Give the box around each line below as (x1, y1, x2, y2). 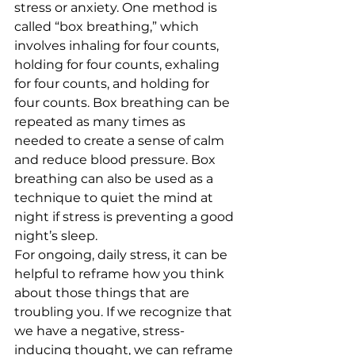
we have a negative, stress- (14, 323, 185, 338)
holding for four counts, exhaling (14, 57, 223, 72)
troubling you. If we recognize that (14, 304, 235, 319)
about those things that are (14, 285, 193, 300)
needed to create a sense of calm (14, 133, 227, 148)
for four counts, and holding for (14, 76, 212, 91)
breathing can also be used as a (14, 171, 216, 186)
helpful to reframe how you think (14, 266, 227, 281)
